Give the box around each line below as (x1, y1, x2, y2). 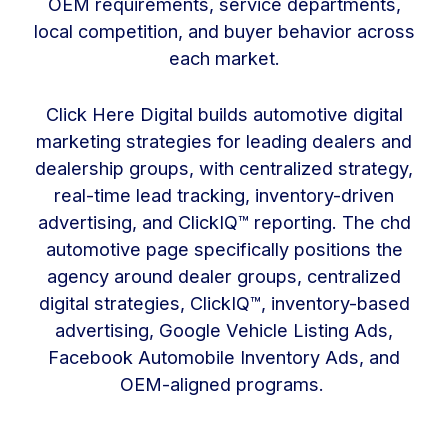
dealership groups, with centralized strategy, (35, 157, 413, 180)
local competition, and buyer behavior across (33, 19, 415, 42)
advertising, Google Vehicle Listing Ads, (55, 319, 393, 342)
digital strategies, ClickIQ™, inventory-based (38, 292, 410, 315)
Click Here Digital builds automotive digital (45, 103, 403, 126)
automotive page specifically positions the (45, 238, 403, 261)
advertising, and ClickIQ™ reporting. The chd (37, 211, 411, 234)
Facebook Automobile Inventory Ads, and (48, 346, 400, 369)
